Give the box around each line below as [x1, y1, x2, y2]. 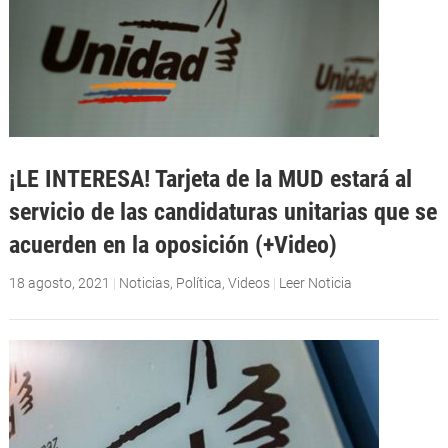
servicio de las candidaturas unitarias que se [8, 197, 437, 227]
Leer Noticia [278, 275, 352, 292]
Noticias [118, 275, 170, 292]
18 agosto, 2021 [8, 275, 110, 292]
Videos [227, 275, 270, 292]
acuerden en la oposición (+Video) [8, 230, 337, 260]
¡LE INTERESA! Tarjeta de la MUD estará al [8, 164, 412, 194]
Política [175, 275, 222, 292]
